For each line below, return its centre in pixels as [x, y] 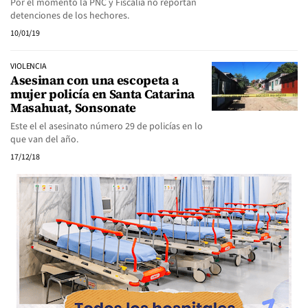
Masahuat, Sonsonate [73, 108]
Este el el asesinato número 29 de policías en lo [107, 126]
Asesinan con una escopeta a [95, 80]
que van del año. [45, 140]
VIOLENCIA [29, 66]
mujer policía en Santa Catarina [103, 94]
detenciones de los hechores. [70, 16]
